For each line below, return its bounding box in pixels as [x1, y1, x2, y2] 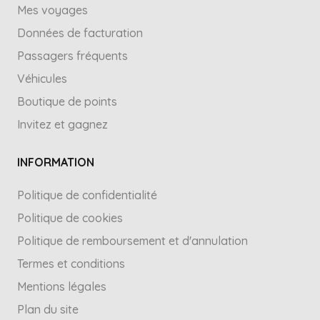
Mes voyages [17, 3, 88, 17]
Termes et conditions [17, 256, 125, 271]
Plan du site [17, 302, 79, 316]
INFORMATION [17, 155, 94, 169]
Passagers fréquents [17, 49, 128, 63]
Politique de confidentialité [17, 188, 157, 202]
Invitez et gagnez [17, 117, 108, 131]
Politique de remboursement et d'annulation [17, 234, 248, 248]
